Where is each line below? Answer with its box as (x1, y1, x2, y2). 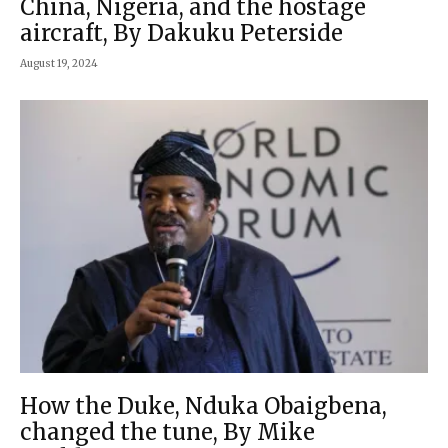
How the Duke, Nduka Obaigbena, (20, 391, 387, 420)
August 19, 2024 (20, 57, 98, 71)
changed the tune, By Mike (20, 417, 315, 446)
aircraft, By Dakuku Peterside (20, 19, 343, 48)
